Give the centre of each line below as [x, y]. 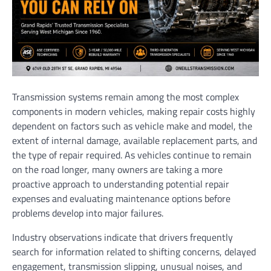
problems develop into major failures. [88, 213]
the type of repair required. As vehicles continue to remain [132, 155]
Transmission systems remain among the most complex [126, 96]
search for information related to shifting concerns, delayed [134, 251]
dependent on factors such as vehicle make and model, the [132, 126]
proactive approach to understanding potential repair [121, 184]
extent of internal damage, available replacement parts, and [135, 140]
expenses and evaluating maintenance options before [121, 198]
